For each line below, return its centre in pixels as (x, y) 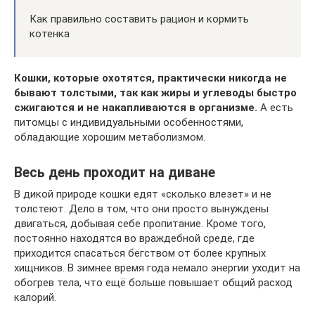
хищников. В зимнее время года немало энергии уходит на (157, 268)
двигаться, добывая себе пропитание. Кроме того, (140, 224)
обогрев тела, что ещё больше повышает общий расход (153, 283)
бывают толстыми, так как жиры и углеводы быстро (155, 93)
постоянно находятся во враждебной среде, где (134, 238)
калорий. (35, 297)
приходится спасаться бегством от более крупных (140, 253)
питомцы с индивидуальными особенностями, (129, 122)
